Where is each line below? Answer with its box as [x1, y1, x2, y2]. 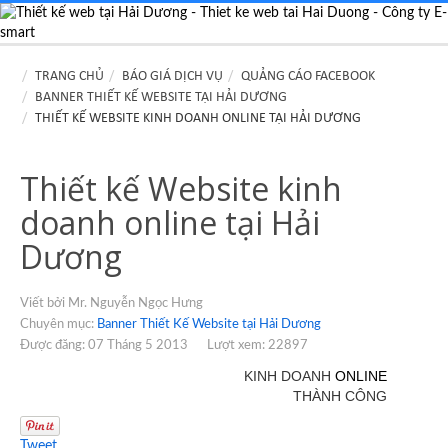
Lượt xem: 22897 [207, 339, 308, 352]
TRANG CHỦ [35, 69, 104, 84]
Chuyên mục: [20, 318, 97, 331]
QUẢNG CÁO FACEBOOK [241, 69, 375, 84]
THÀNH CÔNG [293, 388, 388, 404]
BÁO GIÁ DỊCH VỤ [122, 69, 223, 84]
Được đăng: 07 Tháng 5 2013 [20, 339, 188, 352]
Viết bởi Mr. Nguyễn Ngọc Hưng [20, 297, 203, 310]
